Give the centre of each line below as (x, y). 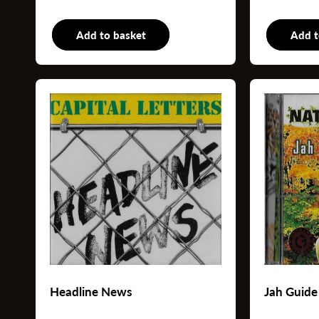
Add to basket (111, 35)
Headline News (91, 292)
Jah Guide (291, 292)
